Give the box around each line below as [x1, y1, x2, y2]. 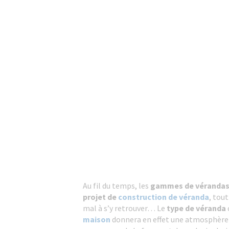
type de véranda [165, 203, 227, 213]
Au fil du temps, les [83, 180, 150, 191]
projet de [83, 192, 118, 202]
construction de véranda [118, 192, 209, 202]
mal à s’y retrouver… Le [83, 203, 165, 213]
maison [83, 214, 110, 224]
